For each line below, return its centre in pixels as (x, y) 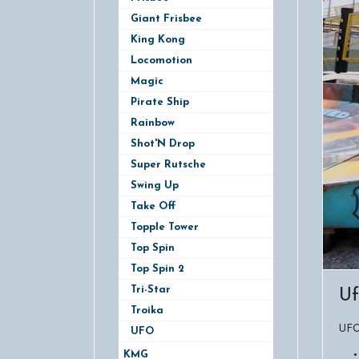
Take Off (153, 206)
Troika (147, 310)
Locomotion (161, 60)
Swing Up (155, 185)
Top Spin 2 (157, 268)
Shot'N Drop (163, 143)
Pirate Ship (160, 102)
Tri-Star (151, 289)
